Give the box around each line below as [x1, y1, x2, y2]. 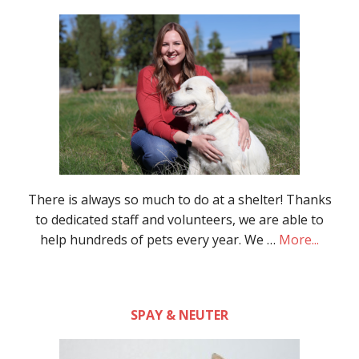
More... [279, 230, 319, 248]
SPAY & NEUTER [131, 305, 228, 324]
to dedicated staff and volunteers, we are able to [35, 210, 324, 228]
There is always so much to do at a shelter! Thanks [27, 190, 332, 208]
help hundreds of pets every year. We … [40, 230, 279, 248]
